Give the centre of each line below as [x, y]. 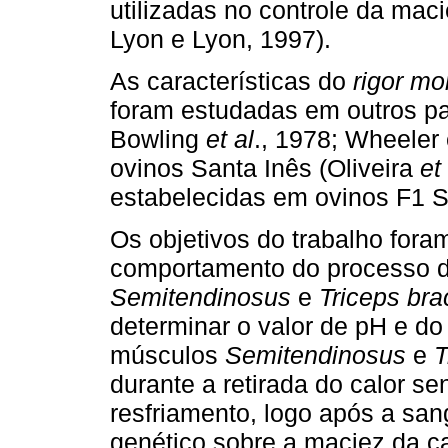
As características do [231, 81]
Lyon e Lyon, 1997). [220, 38]
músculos [167, 355]
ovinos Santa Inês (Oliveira [265, 168]
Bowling [158, 139]
